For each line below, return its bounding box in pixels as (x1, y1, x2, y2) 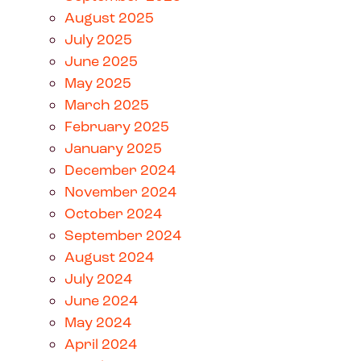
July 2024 (64, 269, 132, 288)
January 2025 (64, 139, 162, 157)
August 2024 (64, 247, 154, 266)
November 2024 (64, 182, 176, 201)
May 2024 (64, 313, 131, 331)
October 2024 (64, 204, 162, 222)
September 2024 (64, 226, 181, 244)
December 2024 (64, 160, 176, 179)
